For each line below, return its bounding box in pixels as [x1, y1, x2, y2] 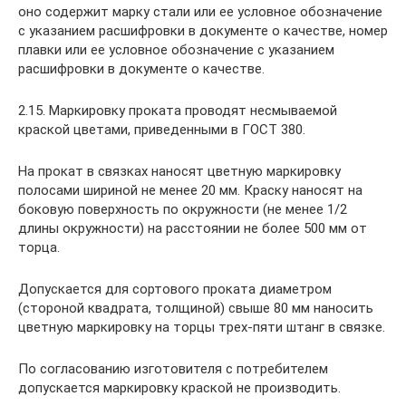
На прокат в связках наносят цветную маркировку [18, 163, 341, 179]
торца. [18, 239, 60, 256]
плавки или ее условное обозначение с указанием [18, 42, 334, 58]
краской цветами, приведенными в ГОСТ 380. [18, 121, 305, 138]
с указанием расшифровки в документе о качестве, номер [18, 23, 388, 39]
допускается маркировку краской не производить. [18, 380, 341, 396]
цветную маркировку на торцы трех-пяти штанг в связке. [18, 319, 385, 335]
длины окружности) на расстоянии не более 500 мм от [18, 220, 367, 237]
